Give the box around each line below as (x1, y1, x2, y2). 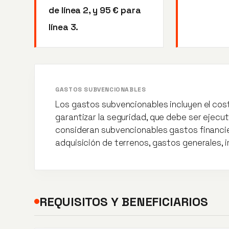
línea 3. (49, 21, 79, 33)
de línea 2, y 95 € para (49, 4, 141, 16)
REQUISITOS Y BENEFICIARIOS (39, 193, 208, 210)
